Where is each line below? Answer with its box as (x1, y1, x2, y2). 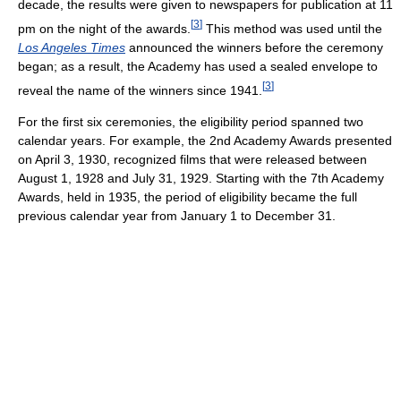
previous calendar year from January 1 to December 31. (18, 209, 336, 224)
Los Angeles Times (18, 39, 125, 55)
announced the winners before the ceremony (125, 39, 383, 55)
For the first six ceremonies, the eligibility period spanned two (18, 115, 363, 130)
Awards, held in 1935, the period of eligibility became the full (18, 190, 357, 205)
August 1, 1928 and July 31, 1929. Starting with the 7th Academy (18, 171, 384, 186)
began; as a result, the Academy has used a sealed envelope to (18, 58, 378, 73)
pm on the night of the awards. (18, 21, 191, 36)
